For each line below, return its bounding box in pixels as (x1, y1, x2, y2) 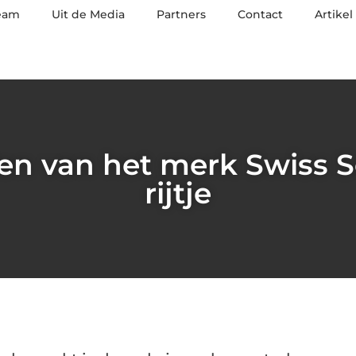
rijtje (145, 176, 211, 211)
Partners (157, 7, 206, 21)
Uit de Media (52, 7, 125, 21)
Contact (238, 7, 283, 21)
